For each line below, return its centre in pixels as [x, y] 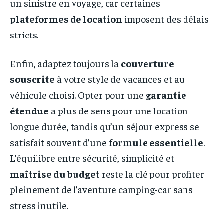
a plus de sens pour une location [118, 110]
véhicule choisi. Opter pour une [78, 94]
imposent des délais [166, 18]
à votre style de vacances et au [120, 78]
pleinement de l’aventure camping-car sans [101, 189]
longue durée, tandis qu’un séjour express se [105, 126]
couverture [147, 63]
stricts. [24, 34]
